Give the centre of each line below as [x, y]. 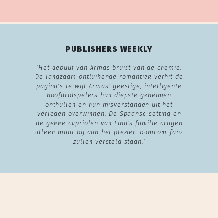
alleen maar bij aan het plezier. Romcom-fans [109, 132]
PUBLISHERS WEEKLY [109, 49]
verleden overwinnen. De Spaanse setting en [109, 113]
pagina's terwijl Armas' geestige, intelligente [109, 86]
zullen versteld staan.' [109, 141]
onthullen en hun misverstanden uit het [109, 104]
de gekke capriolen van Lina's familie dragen [109, 123]
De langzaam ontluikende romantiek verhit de [109, 76]
